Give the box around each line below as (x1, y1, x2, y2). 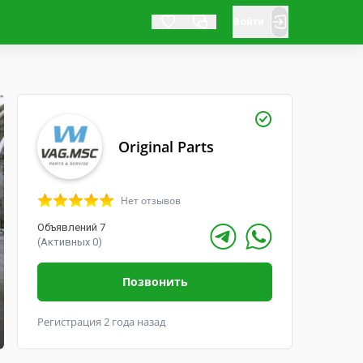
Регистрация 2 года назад (37, 314, 166, 329)
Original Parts (118, 136, 215, 156)
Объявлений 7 (37, 221, 106, 233)
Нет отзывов (121, 194, 181, 207)
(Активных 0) (37, 236, 103, 248)
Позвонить (122, 274, 188, 289)
